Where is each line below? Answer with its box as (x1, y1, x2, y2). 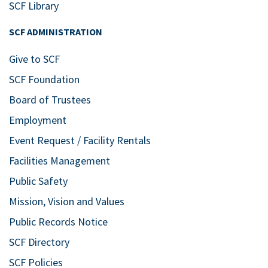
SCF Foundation (9, 72, 80, 87)
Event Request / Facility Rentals (9, 133, 151, 148)
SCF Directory (9, 235, 69, 249)
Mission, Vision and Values (9, 194, 124, 209)
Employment (9, 113, 66, 127)
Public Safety (9, 174, 68, 188)
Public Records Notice (9, 215, 108, 229)
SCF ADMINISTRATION (9, 26, 102, 38)
